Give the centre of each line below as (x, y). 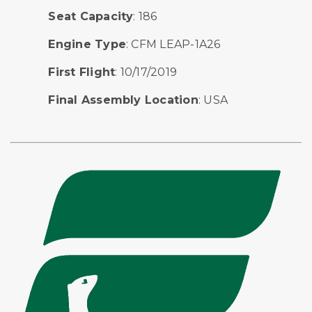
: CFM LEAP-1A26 (173, 44)
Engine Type (87, 44)
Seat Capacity (91, 16)
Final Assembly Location (123, 100)
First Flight (82, 72)
